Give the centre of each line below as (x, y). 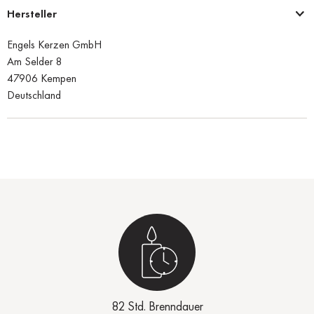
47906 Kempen (42, 78)
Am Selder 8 (35, 61)
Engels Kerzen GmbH (54, 44)
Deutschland (34, 95)
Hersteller (32, 13)
